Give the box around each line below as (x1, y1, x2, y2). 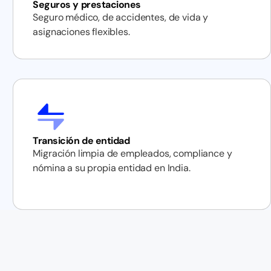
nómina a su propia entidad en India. (33, 162, 191, 174)
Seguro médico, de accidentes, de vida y (33, 11, 209, 24)
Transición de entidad (33, 134, 130, 147)
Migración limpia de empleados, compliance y (33, 147, 232, 160)
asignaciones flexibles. (33, 25, 130, 38)
